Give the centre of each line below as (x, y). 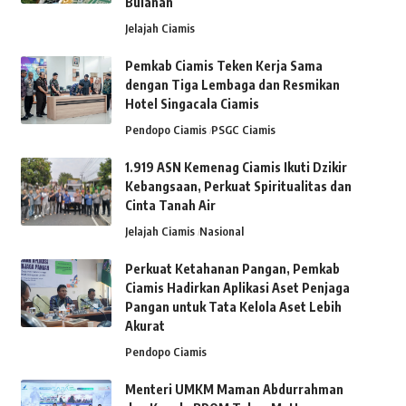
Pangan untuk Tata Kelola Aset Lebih (233, 307)
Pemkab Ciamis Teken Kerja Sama (223, 66)
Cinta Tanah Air (170, 205)
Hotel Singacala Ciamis (192, 104)
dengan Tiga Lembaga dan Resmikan (232, 85)
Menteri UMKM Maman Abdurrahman (234, 389)
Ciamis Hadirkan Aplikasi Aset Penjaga (237, 288)
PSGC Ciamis (244, 130)
